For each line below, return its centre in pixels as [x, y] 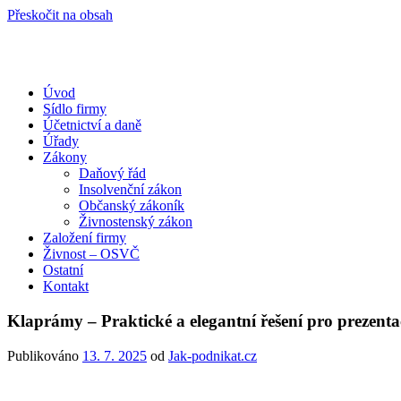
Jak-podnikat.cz [213, 355]
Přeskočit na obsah [60, 15]
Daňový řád [112, 174]
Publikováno [45, 355]
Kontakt [66, 286]
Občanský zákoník [132, 206]
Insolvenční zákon [130, 190]
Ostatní [63, 270]
